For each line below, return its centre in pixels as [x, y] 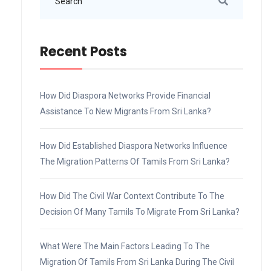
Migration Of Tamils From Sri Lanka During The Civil [137, 262]
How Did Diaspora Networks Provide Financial [125, 95]
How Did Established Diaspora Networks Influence [134, 145]
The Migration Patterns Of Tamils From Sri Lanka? [135, 161]
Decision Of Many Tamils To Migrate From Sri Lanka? [140, 211]
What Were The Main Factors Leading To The [125, 246]
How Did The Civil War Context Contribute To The [132, 196]
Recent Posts [83, 51]
